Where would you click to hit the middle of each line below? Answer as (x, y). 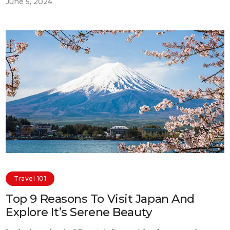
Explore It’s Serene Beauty (79, 212)
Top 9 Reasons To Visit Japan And (100, 199)
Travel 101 (30, 178)
